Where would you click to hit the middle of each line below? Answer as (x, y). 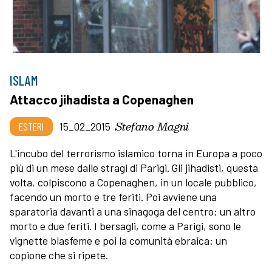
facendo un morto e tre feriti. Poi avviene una (113, 196)
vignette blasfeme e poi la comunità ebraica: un (118, 240)
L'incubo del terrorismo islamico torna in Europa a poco (136, 153)
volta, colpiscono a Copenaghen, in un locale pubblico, (133, 182)
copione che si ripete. (59, 255)
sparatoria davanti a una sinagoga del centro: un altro (133, 211)
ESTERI (31, 126)
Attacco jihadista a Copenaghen (102, 99)
